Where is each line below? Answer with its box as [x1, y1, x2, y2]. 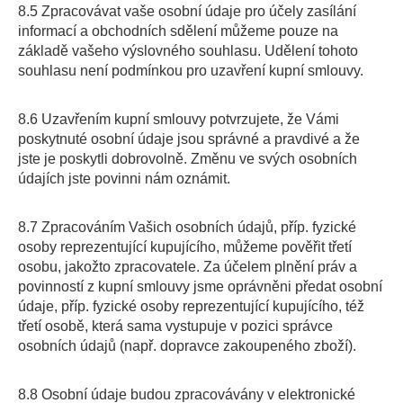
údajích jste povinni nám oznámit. [18, 171, 230, 186]
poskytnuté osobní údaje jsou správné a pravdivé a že [18, 131, 360, 147]
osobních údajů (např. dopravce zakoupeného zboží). [18, 338, 356, 354]
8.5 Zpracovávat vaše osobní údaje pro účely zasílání [18, 4, 356, 19]
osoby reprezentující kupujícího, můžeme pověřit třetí [18, 239, 352, 255]
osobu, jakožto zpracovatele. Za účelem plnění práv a [18, 259, 357, 274]
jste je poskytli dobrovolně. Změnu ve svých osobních [18, 151, 357, 166]
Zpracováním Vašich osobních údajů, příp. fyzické [38, 219, 356, 235]
